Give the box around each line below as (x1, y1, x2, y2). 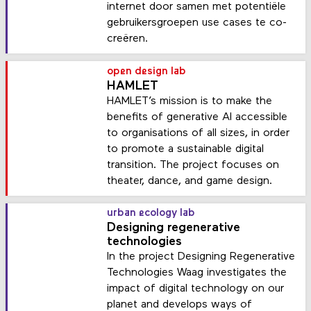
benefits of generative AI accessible (107, 111, 288, 123)
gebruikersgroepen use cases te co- (107, 17, 287, 29)
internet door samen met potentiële (107, 1, 287, 13)
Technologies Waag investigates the (107, 267, 287, 279)
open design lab (107, 66, 187, 77)
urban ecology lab (107, 208, 196, 219)
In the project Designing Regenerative (107, 251, 296, 263)
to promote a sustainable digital (107, 143, 264, 155)
